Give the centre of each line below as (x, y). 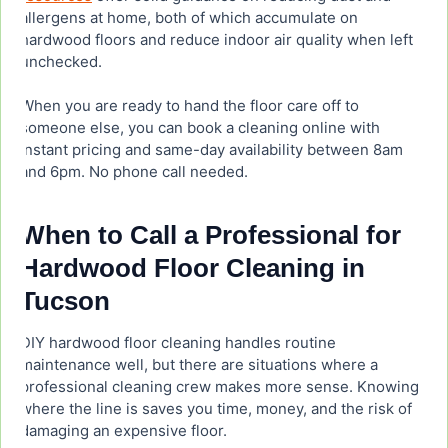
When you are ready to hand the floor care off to (189, 106)
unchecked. (61, 62)
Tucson (65, 301)
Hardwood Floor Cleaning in (192, 268)
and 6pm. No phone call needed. (134, 172)
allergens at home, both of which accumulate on (189, 18)
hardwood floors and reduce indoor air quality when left (216, 40)
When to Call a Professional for (210, 235)
